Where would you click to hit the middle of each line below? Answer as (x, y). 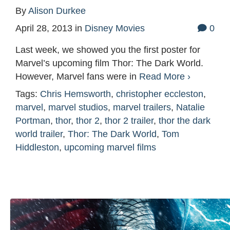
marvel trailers (142, 108)
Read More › (165, 77)
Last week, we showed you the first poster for (108, 50)
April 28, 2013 (44, 28)
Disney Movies (115, 28)
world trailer (39, 134)
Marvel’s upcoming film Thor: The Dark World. (109, 63)
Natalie (190, 108)
